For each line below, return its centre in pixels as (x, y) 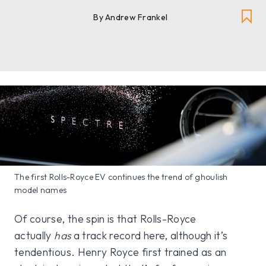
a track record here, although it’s (149, 235)
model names (41, 190)
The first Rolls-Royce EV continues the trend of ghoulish (121, 177)
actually (34, 235)
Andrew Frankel (137, 18)
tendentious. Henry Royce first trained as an (121, 252)
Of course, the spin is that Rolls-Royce (105, 218)
